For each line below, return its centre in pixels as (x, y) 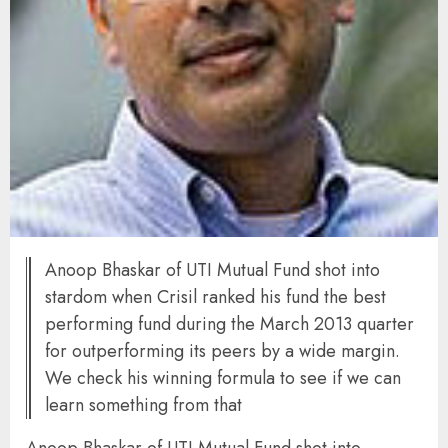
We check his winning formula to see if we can (223, 377)
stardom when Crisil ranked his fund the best (215, 296)
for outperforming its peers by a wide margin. (222, 350)
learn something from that (143, 404)
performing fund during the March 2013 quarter (229, 323)
